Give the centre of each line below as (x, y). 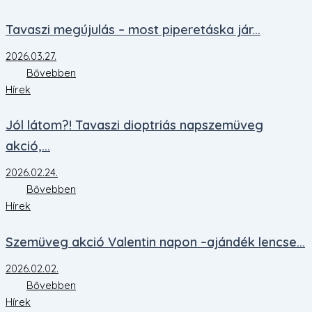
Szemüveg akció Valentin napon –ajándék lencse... (155, 242)
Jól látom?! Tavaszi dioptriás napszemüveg (134, 125)
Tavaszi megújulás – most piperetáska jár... (133, 30)
